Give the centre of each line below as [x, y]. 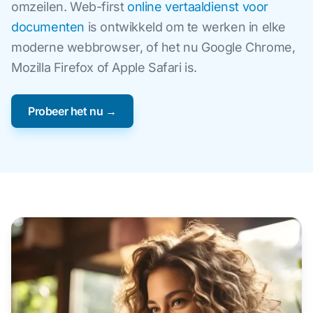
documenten [48, 27]
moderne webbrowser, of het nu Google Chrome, [153, 47]
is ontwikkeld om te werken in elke [185, 27]
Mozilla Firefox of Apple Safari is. [104, 67]
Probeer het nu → [72, 111]
